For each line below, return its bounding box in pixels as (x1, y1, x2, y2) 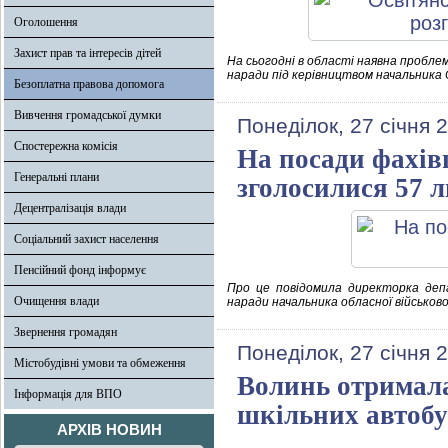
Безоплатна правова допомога (14, 77, 164, 91)
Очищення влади (14, 294, 99, 308)
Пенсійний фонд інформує (14, 263, 146, 277)
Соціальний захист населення (14, 232, 159, 246)
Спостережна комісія (14, 139, 118, 153)
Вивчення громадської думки (14, 108, 161, 122)
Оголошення (14, 15, 78, 29)
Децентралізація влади (14, 201, 126, 215)
